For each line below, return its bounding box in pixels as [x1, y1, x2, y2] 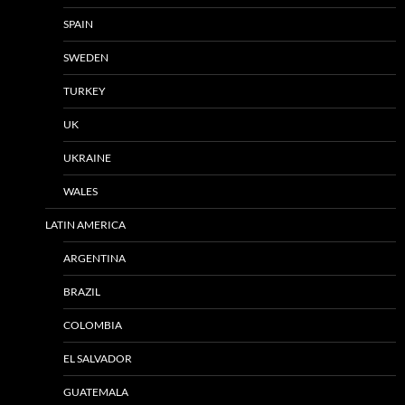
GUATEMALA [63, 384, 128, 399]
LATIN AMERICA [45, 217, 126, 231]
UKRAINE [63, 150, 111, 165]
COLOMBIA [63, 317, 122, 332]
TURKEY [63, 83, 106, 98]
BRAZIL [63, 284, 100, 298]
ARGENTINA [63, 250, 126, 265]
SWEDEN [63, 50, 108, 64]
